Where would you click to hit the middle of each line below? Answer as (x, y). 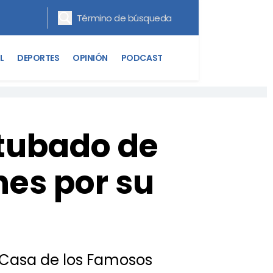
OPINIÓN (90, 58)
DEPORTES (38, 58)
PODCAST (142, 58)
